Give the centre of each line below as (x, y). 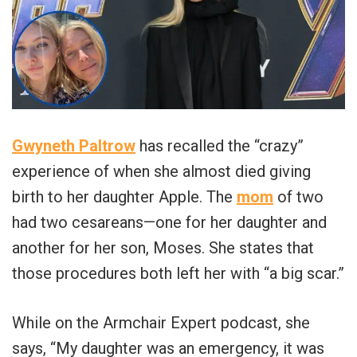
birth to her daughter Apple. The (124, 196)
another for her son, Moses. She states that (163, 247)
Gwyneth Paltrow (74, 145)
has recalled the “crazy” (220, 145)
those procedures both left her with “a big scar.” (178, 273)
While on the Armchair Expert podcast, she (161, 322)
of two (298, 196)
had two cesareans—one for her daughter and (169, 222)
